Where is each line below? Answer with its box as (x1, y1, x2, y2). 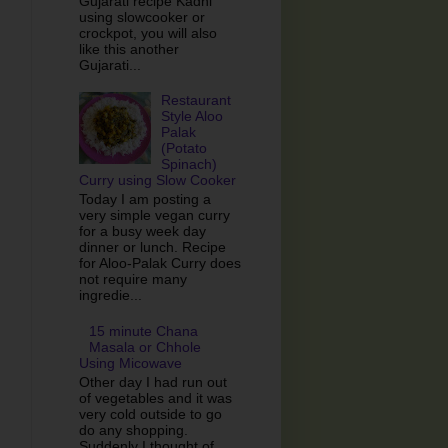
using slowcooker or (78, 8, 205, 25)
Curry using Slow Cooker (78, 172, 236, 189)
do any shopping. (78, 421, 188, 438)
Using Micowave (78, 354, 182, 371)
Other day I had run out (78, 373, 227, 390)
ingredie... (78, 287, 142, 304)
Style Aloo (161, 108, 224, 125)
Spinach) (161, 156, 218, 173)
